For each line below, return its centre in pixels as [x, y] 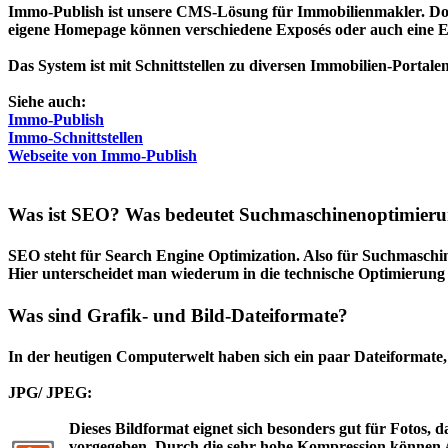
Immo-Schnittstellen [75, 137]
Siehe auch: [47, 101]
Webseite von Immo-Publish [102, 155]
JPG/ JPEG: [50, 392]
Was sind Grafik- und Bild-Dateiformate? [178, 315]
